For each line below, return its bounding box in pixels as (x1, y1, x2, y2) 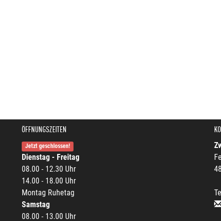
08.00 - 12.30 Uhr (22, 164, 76, 174)
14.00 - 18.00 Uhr (22, 176, 76, 186)
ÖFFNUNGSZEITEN (22, 125, 67, 135)
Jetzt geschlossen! (25, 143, 71, 150)
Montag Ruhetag (22, 188, 74, 198)
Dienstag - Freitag (22, 152, 79, 162)
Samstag (22, 200, 50, 210)
